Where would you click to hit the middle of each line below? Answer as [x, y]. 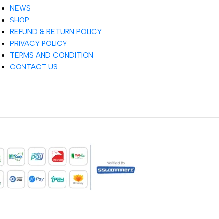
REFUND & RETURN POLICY [56, 32]
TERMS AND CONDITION [52, 55]
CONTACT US [34, 67]
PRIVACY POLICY [38, 44]
